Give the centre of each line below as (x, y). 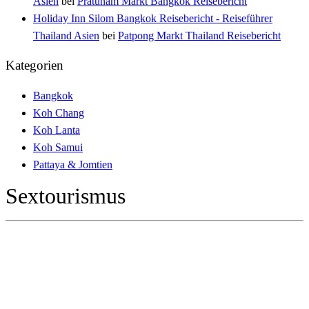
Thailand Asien (66, 35)
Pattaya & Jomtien (73, 165)
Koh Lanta (57, 130)
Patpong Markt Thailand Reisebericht (199, 35)
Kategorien (34, 66)
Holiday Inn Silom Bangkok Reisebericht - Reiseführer (153, 18)
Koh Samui (58, 147)
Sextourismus (66, 196)
